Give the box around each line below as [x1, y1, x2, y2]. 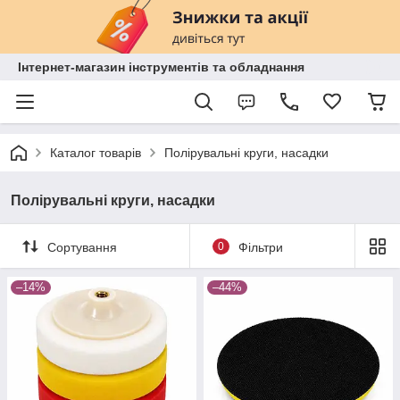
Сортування [47, 239, 117, 254]
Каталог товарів [50, 146, 141, 160]
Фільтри [237, 239, 283, 254]
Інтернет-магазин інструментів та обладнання [18, 60, 304, 74]
